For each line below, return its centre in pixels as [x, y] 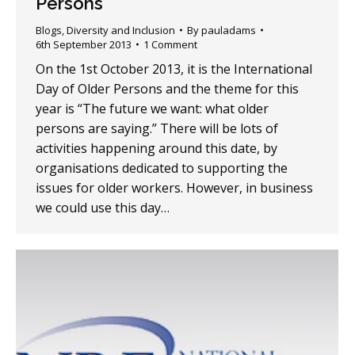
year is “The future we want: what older [152, 109]
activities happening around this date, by [157, 148]
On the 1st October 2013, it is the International [174, 69]
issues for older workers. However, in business [174, 188]
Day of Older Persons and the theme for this [167, 89]
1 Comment [170, 44]
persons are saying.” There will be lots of [157, 128]
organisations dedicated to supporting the [162, 168]
